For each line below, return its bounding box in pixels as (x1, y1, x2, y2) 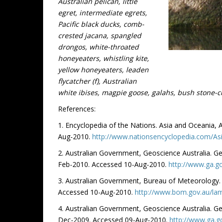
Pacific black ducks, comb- (58, 19, 144, 29)
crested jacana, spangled (58, 31, 141, 41)
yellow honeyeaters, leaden (58, 65, 149, 75)
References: (58, 104, 96, 114)
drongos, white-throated (58, 42, 139, 52)
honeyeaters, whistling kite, (58, 54, 149, 63)
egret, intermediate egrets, (58, 8, 147, 18)
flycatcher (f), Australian (58, 76, 137, 86)
